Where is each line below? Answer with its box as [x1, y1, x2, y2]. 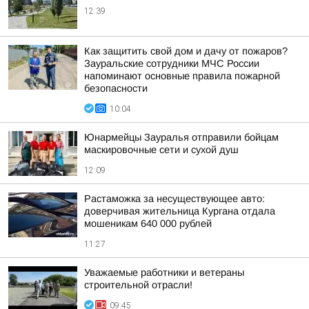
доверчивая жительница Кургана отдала [84, 206, 275, 217]
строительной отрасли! [84, 279, 192, 290]
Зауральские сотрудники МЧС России [84, 58, 259, 69]
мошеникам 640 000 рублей [84, 218, 212, 229]
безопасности [84, 83, 148, 94]
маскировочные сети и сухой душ [84, 144, 239, 155]
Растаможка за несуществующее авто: [84, 193, 265, 204]
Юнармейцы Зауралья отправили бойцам [84, 132, 279, 143]
